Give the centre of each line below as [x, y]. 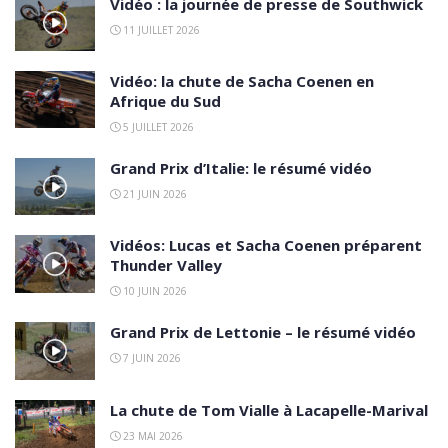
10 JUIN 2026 [153, 291]
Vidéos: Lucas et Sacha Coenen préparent [266, 245]
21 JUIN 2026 [153, 194]
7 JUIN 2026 [150, 358]
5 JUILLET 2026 [157, 127]
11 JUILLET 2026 [160, 30]
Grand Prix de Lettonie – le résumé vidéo [263, 332]
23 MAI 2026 [151, 435]
